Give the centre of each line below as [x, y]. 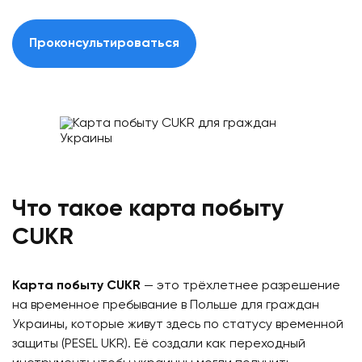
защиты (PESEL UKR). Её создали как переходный [159, 344]
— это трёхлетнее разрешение [240, 286]
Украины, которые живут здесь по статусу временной [178, 325]
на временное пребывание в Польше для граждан [166, 305]
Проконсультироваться [104, 44]
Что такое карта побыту [148, 210]
